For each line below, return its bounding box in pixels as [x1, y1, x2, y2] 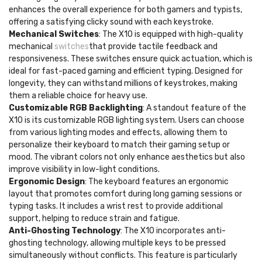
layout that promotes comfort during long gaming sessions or [9, 189, 242, 199]
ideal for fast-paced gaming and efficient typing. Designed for [9, 66, 243, 76]
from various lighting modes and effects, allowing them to [9, 127, 227, 137]
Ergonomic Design [9, 177, 85, 187]
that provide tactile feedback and [89, 42, 218, 51]
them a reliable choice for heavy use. [9, 91, 147, 101]
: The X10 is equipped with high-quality [99, 29, 243, 39]
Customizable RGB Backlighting [9, 103, 143, 113]
